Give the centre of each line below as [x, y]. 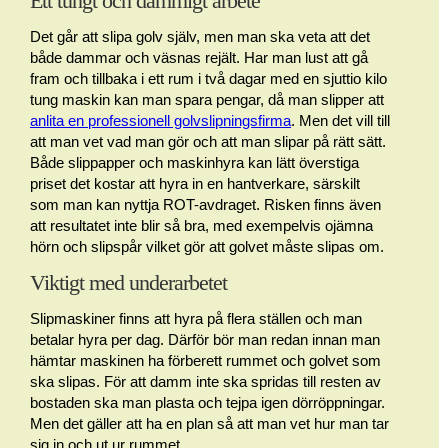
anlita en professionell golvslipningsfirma [160, 121]
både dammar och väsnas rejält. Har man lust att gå [199, 58]
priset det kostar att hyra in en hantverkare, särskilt [195, 184]
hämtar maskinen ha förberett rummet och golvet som [205, 361]
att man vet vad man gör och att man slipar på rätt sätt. [208, 142]
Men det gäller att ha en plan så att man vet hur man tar [209, 424]
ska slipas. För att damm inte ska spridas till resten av [205, 382]
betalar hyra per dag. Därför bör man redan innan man [205, 340]
